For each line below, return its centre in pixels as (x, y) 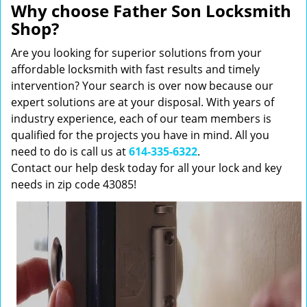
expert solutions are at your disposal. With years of (143, 102)
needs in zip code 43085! (74, 184)
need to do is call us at (70, 151)
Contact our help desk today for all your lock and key (146, 168)
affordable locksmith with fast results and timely (135, 69)
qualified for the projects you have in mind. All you (140, 135)
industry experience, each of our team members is (141, 119)
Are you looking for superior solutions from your (136, 53)
